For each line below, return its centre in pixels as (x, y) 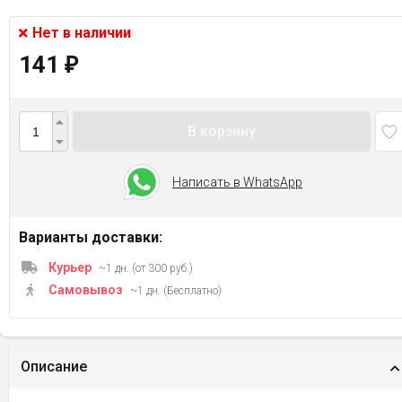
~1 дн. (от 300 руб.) (146, 268)
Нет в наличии (82, 33)
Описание (54, 367)
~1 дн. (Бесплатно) (176, 291)
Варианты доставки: (91, 237)
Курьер (70, 267)
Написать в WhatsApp (237, 182)
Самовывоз (86, 290)
